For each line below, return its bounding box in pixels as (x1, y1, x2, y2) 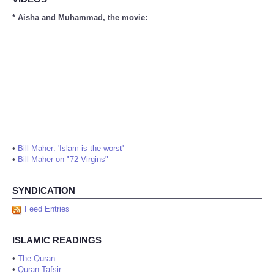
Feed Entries (24, 204, 70, 214)
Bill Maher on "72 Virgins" (18, 155, 108, 165)
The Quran (18, 254, 55, 264)
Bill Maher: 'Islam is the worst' (18, 144, 124, 154)
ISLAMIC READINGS (12, 235, 102, 246)
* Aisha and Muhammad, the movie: (12, 13, 147, 23)
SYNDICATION (12, 185, 75, 196)
